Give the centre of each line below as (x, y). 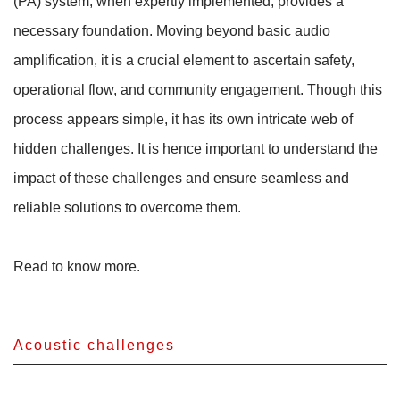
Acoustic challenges (94, 345)
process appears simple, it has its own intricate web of (183, 119)
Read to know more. (77, 266)
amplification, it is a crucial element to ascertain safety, (184, 60)
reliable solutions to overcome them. (129, 207)
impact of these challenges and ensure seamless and (181, 178)
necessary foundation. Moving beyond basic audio (172, 30)
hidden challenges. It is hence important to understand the (196, 148)
